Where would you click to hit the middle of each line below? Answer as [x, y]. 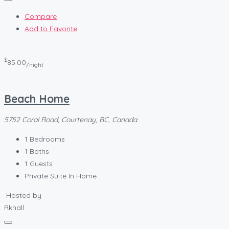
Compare [41, 16]
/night [35, 65]
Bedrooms [47, 139]
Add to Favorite [51, 28]
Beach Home [37, 98]
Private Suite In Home [61, 176]
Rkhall [14, 208]
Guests [41, 164]
